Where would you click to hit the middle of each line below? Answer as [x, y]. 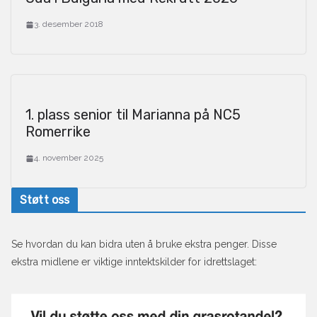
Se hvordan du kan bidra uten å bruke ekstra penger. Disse [144, 244]
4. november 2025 [69, 158]
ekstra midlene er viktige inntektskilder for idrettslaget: [134, 262]
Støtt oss [45, 200]
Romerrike [58, 132]
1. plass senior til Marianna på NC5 [133, 115]
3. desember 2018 [69, 24]
